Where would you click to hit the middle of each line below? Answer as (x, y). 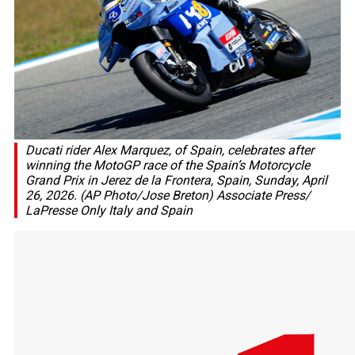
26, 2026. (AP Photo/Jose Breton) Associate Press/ (168, 196)
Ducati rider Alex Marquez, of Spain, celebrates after (170, 151)
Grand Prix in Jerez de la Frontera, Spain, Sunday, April (176, 181)
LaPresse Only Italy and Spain (109, 211)
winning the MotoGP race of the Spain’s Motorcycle (168, 166)
